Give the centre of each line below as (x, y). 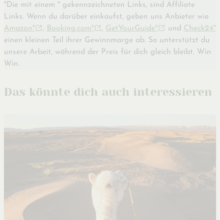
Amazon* (19, 28)
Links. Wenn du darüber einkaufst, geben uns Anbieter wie (106, 17)
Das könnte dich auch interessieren (108, 92)
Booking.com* (70, 28)
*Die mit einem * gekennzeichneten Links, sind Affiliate (99, 5)
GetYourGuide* (132, 28)
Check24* (200, 28)
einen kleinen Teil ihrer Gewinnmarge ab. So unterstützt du (107, 40)
